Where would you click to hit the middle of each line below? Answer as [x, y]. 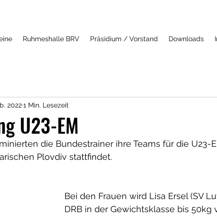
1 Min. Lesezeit [46, 105]
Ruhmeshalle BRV [51, 39]
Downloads [186, 39]
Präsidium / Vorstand [124, 39]
